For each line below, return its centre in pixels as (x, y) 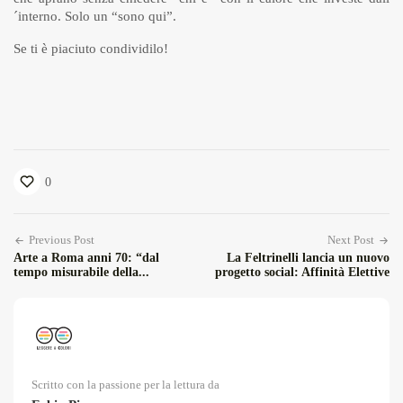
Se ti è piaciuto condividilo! (91, 49)
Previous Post (62, 240)
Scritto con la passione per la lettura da (125, 385)
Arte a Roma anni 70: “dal (86, 258)
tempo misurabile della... (81, 273)
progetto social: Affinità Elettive (302, 273)
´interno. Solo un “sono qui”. (95, 17)
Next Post (351, 240)
